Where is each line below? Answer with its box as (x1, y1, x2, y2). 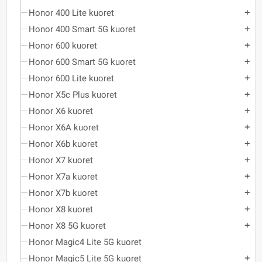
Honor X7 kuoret (29, 155, 93, 166)
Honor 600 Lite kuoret (29, 73, 114, 84)
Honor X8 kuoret (29, 204, 93, 215)
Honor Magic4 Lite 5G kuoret (29, 237, 142, 247)
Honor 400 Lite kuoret (29, 8, 114, 18)
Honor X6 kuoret (29, 106, 93, 116)
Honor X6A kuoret (29, 122, 99, 133)
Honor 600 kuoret (29, 40, 97, 51)
